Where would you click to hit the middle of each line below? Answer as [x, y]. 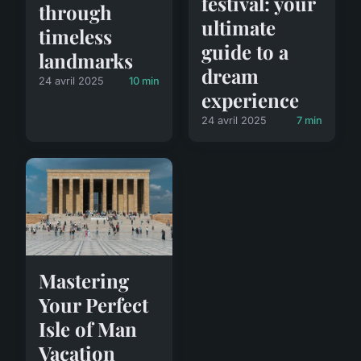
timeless [75, 37]
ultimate [239, 27]
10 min [144, 81]
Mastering [84, 280]
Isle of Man [88, 328]
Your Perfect [93, 304]
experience [250, 100]
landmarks [86, 61]
